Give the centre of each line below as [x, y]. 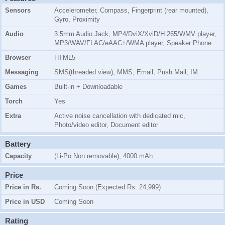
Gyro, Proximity [77, 20]
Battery [18, 144]
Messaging [22, 72]
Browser [18, 58]
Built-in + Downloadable [88, 87]
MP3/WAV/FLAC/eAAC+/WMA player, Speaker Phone [133, 43]
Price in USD [25, 202]
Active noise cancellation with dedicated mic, [120, 116]
